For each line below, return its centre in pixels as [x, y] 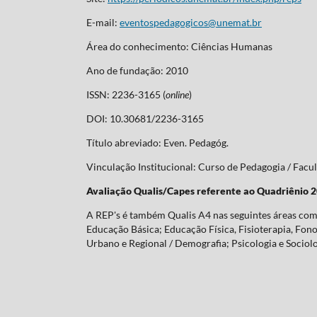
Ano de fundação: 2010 [137, 70]
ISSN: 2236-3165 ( [126, 94]
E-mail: [103, 22]
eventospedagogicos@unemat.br [191, 22]
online [177, 94]
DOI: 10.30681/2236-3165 [145, 118]
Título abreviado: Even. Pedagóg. [157, 142]
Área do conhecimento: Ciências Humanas [179, 46]
